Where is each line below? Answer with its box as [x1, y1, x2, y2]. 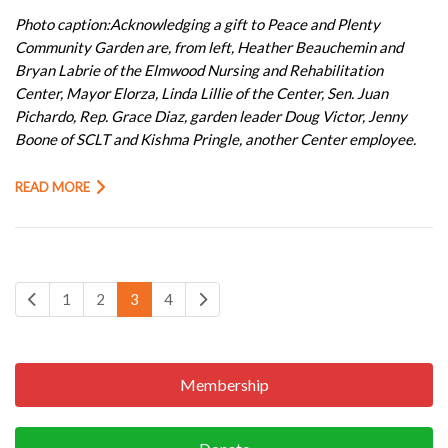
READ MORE [15, 179, 90, 196]
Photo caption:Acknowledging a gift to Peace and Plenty [15, 15, 380, 34]
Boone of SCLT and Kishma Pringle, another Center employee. [15, 130, 416, 149]
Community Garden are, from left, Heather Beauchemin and [15, 38, 403, 57]
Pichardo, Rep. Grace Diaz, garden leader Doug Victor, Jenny [15, 107, 407, 126]
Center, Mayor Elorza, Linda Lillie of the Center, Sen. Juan [15, 84, 388, 103]
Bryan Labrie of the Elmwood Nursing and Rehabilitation [15, 61, 383, 80]
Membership [179, 375, 269, 395]
